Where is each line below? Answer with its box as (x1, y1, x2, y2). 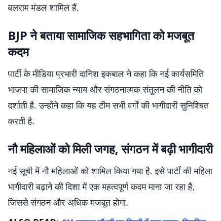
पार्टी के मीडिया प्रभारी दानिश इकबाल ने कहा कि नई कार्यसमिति (8, 68, 204, 79)
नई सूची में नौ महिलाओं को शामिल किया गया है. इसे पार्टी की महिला (8, 165, 213, 177)
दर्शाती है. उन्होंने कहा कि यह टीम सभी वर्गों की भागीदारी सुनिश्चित (8, 99, 209, 111)
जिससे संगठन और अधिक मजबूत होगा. (8, 196, 128, 208)
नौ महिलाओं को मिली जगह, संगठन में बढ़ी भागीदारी (8, 141, 213, 157)
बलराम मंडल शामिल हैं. (8, 1, 79, 13)
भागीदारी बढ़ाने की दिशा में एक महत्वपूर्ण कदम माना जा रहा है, (8, 181, 195, 192)
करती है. (8, 115, 35, 127)
